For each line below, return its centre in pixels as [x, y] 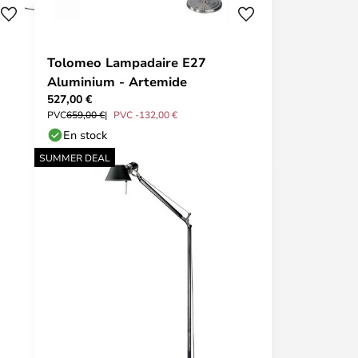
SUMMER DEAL [75, 157]
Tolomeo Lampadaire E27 [127, 62]
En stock [85, 135]
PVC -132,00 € [145, 114]
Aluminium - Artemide [117, 82]
